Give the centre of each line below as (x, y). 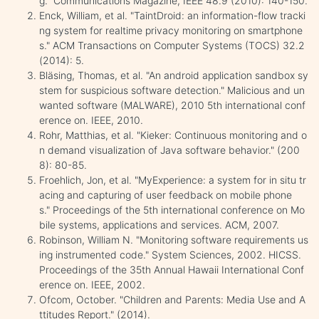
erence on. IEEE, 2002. (92, 284)
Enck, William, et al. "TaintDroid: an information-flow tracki (172, 15)
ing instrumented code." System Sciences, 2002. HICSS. (170, 254)
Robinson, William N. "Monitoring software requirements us (174, 239)
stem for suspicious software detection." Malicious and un (172, 90)
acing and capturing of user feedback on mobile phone (166, 194)
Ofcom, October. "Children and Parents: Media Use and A (172, 299)
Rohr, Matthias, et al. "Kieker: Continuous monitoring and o (173, 135)
